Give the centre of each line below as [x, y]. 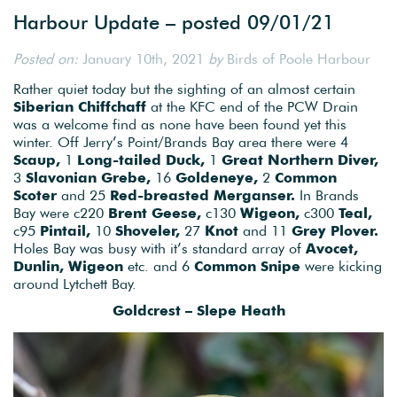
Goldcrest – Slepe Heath [198, 311]
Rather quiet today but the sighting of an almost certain [184, 89]
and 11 [267, 231]
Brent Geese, [155, 213]
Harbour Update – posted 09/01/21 [174, 22]
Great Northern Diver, [300, 160]
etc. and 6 [159, 266]
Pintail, [65, 231]
